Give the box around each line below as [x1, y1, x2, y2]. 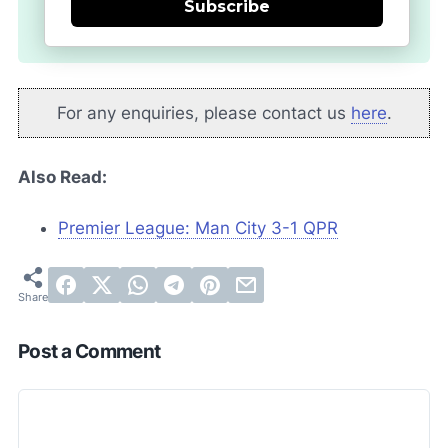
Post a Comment [18, 340, 161, 364]
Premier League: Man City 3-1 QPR [58, 218, 338, 239]
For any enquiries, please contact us [56, 102, 351, 123]
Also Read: [18, 167, 107, 188]
